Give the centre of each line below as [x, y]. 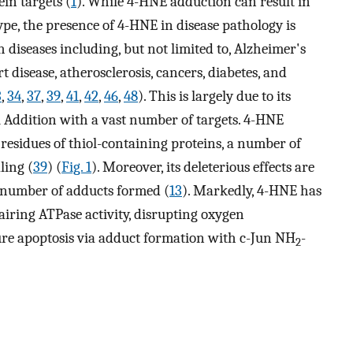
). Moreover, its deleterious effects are [203, 167]
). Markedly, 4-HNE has [252, 191]
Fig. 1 [76, 167]
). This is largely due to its [214, 97]
